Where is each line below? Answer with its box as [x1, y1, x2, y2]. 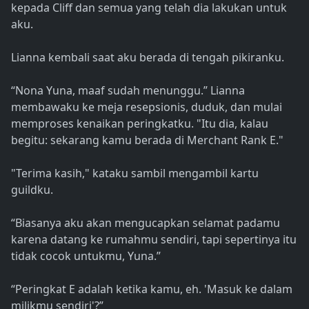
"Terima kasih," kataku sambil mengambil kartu [11, 166, 259, 181]
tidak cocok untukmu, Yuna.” [11, 248, 161, 264]
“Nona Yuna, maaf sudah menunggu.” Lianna [11, 83, 245, 99]
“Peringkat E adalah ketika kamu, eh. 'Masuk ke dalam [11, 281, 292, 297]
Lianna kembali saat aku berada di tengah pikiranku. [11, 50, 284, 66]
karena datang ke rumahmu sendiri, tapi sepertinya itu [11, 232, 297, 248]
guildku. [11, 182, 53, 198]
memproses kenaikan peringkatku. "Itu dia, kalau [11, 116, 268, 132]
